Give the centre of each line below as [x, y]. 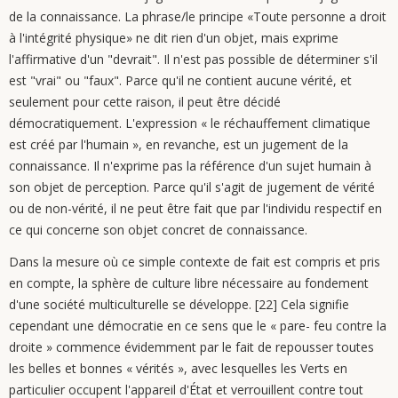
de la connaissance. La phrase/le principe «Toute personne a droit [198, 16]
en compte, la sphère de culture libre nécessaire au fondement [189, 283]
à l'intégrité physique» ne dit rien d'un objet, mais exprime [174, 38]
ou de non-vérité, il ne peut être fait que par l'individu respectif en [195, 208]
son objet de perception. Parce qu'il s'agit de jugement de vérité [192, 187]
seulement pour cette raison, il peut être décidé [145, 102]
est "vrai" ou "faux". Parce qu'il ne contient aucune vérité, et [180, 80]
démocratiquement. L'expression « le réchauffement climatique [190, 123]
